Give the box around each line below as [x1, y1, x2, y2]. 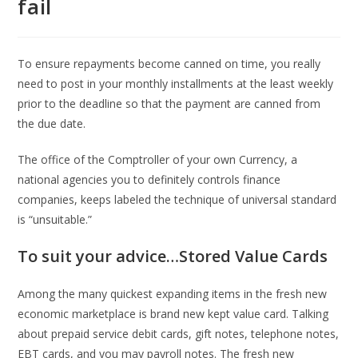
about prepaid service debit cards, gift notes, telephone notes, [18, 326, 340, 341]
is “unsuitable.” [18, 212, 93, 227]
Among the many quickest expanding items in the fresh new [18, 286, 328, 301]
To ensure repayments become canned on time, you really [18, 56, 321, 71]
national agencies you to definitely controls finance [18, 172, 281, 187]
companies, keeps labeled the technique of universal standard [18, 192, 337, 207]
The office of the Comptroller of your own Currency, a [18, 152, 298, 167]
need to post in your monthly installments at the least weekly [18, 76, 334, 91]
